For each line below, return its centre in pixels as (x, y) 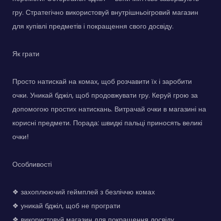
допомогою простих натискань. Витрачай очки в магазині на (109, 109)
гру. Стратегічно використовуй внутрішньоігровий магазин (105, 12)
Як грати (26, 54)
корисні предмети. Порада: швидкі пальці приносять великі (107, 123)
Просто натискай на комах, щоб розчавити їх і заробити (102, 81)
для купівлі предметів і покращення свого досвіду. (93, 26)
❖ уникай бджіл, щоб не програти (66, 205)
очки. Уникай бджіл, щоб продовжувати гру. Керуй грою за (105, 95)
